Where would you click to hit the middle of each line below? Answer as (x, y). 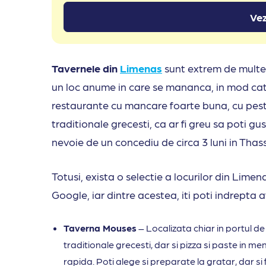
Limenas (141, 68)
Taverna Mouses (100, 228)
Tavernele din (86, 68)
